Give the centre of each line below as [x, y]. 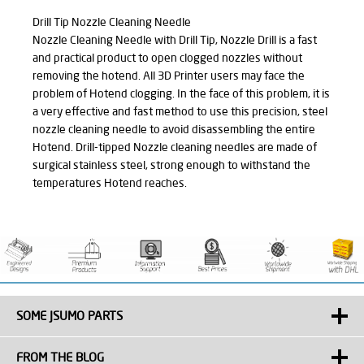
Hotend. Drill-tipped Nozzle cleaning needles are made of [175, 147]
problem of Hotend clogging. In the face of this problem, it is [181, 94]
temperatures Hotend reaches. [110, 183]
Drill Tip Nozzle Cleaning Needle [112, 22]
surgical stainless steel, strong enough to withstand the [171, 165]
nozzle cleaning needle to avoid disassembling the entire [174, 130]
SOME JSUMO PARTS [69, 315]
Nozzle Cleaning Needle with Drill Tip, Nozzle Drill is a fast [175, 40]
